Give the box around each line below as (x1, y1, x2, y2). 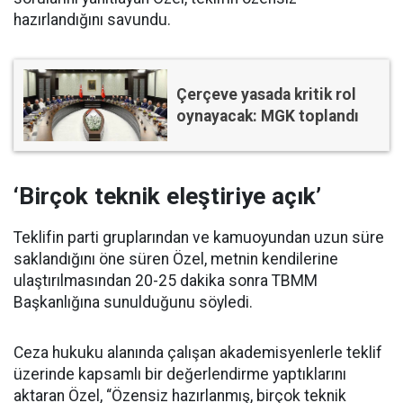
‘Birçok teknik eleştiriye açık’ (13, 183, 321, 210)
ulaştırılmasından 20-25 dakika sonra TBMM (13, 272, 318, 291)
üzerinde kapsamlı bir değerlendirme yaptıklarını (13, 365, 346, 384)
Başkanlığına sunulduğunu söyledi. (13, 293, 253, 312)
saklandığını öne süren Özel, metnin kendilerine (13, 250, 338, 269)
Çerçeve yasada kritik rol (176, 85, 356, 104)
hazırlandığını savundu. (13, 11, 171, 30)
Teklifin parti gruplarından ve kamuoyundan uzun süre (13, 228, 384, 247)
